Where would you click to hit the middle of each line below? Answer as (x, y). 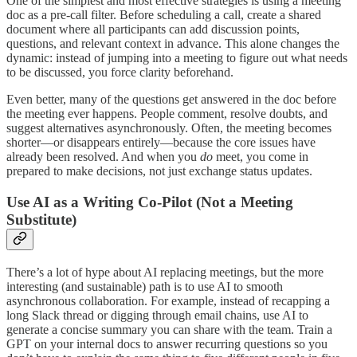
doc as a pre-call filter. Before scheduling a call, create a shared (164, 15)
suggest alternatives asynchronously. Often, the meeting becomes (169, 128)
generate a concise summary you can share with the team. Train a (169, 329)
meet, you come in (261, 157)
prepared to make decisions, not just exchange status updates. (159, 171)
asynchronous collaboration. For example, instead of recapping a (168, 300)
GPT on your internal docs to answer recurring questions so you (167, 343)
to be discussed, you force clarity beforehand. (120, 73)
